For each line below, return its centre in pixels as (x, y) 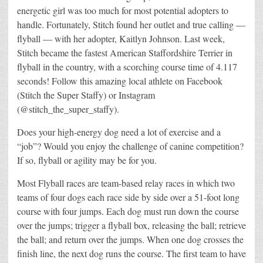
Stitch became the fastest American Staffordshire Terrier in (125, 52)
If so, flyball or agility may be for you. (87, 160)
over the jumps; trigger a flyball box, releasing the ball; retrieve (131, 225)
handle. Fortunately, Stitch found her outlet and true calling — (131, 24)
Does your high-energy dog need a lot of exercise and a (119, 131)
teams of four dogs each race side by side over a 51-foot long (128, 197)
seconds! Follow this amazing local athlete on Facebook (120, 80)
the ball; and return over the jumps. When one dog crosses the (130, 239)
